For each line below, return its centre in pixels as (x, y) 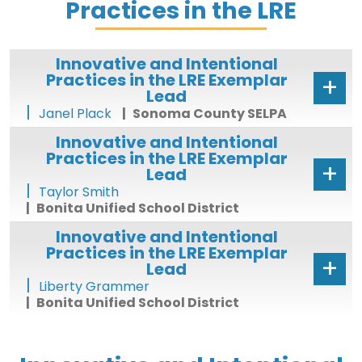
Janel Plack (75, 113)
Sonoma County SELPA (210, 113)
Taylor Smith (79, 192)
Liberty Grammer (94, 286)
